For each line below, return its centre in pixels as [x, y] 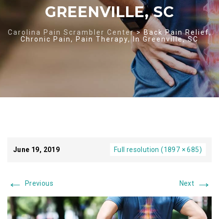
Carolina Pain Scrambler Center [71, 32]
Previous [38, 183]
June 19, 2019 [37, 150]
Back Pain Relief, [177, 32]
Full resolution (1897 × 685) [158, 150]
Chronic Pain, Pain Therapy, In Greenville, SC [109, 39]
